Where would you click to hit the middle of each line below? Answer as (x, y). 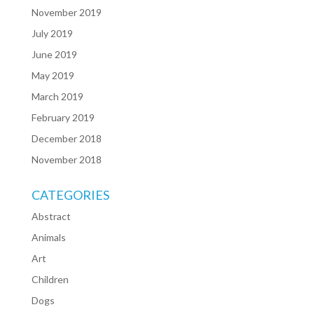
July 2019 (52, 33)
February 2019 (63, 117)
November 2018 (66, 159)
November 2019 (66, 12)
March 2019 (57, 96)
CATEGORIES (70, 194)
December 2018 (66, 138)
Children (50, 279)
